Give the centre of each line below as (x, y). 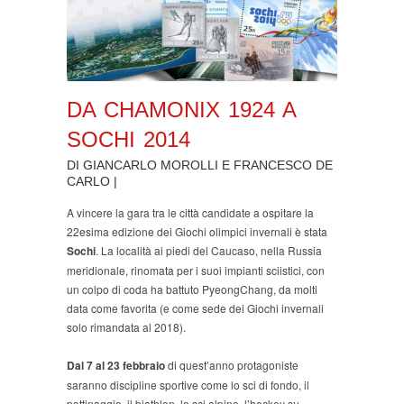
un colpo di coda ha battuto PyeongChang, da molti (192, 289)
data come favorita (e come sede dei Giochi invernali (195, 308)
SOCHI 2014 (129, 139)
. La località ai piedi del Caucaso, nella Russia (209, 251)
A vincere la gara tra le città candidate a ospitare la (190, 213)
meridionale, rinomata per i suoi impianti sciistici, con (196, 271)
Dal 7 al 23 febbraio (116, 366)
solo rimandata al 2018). (126, 327)
